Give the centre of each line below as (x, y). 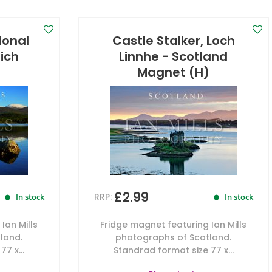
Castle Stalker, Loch (173, 41)
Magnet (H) (174, 72)
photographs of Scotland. (174, 237)
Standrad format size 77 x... (173, 250)
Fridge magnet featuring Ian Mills (174, 225)
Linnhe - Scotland (174, 56)
